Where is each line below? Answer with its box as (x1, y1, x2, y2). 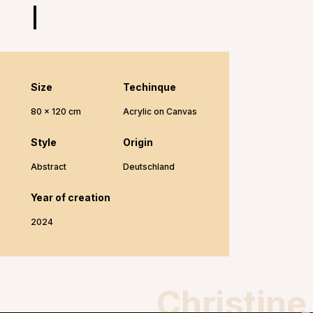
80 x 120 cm (31, 106, 81, 117)
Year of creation (31, 191, 110, 203)
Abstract (31, 161, 66, 172)
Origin (123, 136, 153, 148)
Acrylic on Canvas (123, 106, 197, 117)
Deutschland (123, 161, 175, 172)
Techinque (123, 81, 176, 93)
